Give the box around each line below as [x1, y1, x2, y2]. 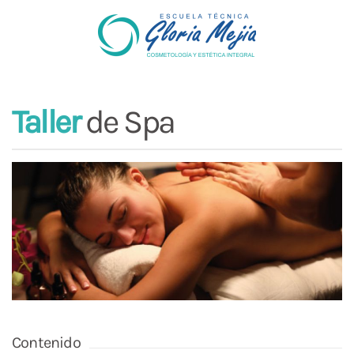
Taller [12, 103, 80, 141]
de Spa [79, 103, 175, 141]
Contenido [12, 333, 81, 352]
